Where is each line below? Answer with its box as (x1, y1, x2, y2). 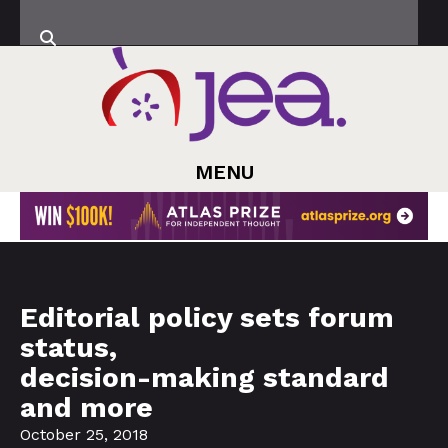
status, (20, 330, 117, 364)
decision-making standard (20, 360, 389, 394)
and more (20, 390, 153, 424)
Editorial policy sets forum (20, 300, 394, 334)
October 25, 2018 (20, 424, 148, 444)
